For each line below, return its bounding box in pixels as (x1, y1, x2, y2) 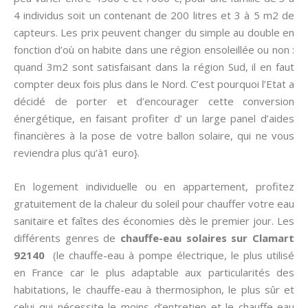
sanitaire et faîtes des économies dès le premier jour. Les (14, 214, 294, 228)
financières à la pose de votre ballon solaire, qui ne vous (14, 129, 294, 142)
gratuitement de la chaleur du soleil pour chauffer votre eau (14, 197, 294, 210)
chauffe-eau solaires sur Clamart (120, 231, 294, 245)
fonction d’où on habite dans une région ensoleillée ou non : (14, 43, 294, 56)
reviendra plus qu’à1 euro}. (14, 146, 142, 159)
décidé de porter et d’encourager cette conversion (14, 94, 294, 108)
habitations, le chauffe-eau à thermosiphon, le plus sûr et (14, 283, 294, 296)
